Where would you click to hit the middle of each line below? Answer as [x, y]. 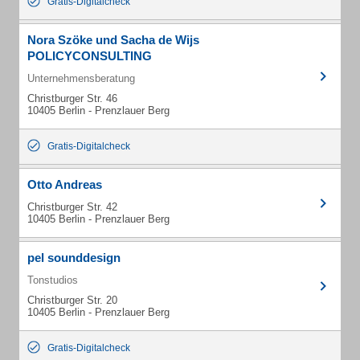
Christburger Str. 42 [72, 207]
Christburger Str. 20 [72, 300]
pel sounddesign [74, 258]
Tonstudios [53, 280]
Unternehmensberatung [81, 78]
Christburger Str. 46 [72, 98]
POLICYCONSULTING [90, 56]
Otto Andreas [65, 184]
